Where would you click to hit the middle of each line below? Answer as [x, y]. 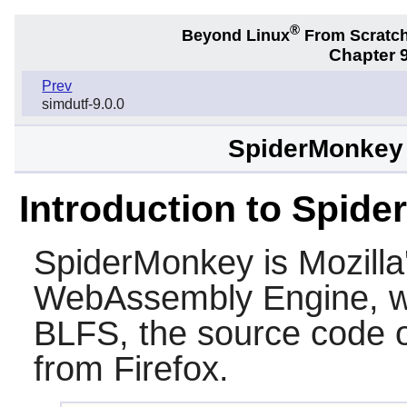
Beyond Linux [236, 35]
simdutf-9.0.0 [84, 104]
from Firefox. [131, 368]
